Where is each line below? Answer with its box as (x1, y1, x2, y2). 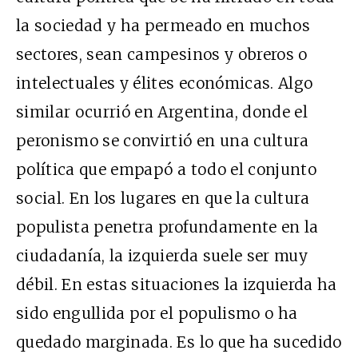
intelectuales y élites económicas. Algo (16, 73, 313, 93)
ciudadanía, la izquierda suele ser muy (16, 245, 308, 265)
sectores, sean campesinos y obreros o (16, 44, 308, 64)
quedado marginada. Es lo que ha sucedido (16, 332, 342, 352)
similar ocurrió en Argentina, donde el (16, 101, 308, 121)
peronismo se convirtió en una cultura (16, 130, 309, 150)
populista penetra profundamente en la (16, 217, 319, 237)
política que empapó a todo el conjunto (16, 159, 316, 179)
